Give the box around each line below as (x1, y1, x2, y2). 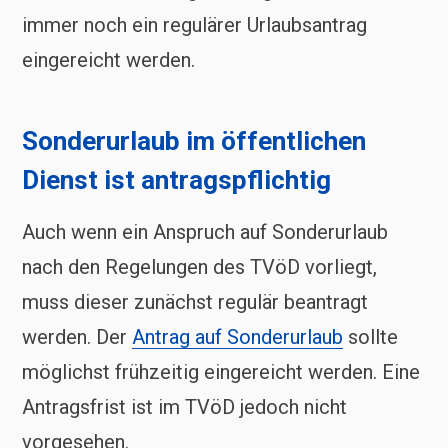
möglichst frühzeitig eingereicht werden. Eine (22, 360, 420, 385)
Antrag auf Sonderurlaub (132, 325, 343, 350)
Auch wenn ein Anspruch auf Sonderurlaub (22, 220, 388, 245)
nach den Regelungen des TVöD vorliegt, (22, 255, 377, 280)
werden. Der (22, 325, 132, 350)
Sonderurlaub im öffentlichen (22, 126, 366, 157)
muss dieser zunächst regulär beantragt (22, 290, 368, 315)
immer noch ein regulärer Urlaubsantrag (22, 13, 367, 38)
